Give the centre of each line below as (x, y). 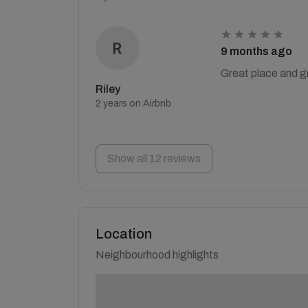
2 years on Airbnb (133, 103)
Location (124, 234)
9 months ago (256, 51)
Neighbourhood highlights (157, 255)
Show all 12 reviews (154, 158)
